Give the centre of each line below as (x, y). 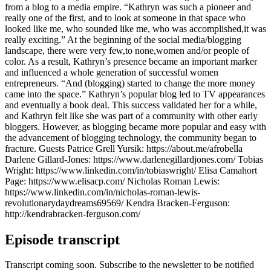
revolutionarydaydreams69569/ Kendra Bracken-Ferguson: (117, 203)
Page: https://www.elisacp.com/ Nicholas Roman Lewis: (112, 181)
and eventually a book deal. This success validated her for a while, (131, 105)
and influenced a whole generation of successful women (112, 72)
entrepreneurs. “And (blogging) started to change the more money (130, 83)
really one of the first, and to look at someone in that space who (125, 18)
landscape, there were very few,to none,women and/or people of (127, 50)
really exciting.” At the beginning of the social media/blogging (123, 39)
